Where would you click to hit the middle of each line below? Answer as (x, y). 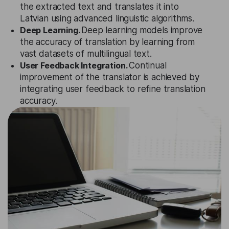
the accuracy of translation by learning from (108, 42)
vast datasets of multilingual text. (86, 54)
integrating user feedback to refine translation (113, 89)
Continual (148, 65)
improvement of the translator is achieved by (110, 77)
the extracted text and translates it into (99, 7)
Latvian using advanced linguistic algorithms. (107, 18)
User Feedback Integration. (75, 65)
